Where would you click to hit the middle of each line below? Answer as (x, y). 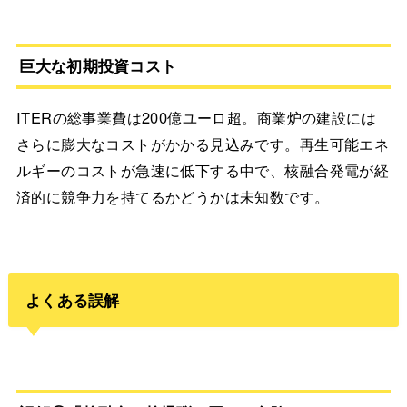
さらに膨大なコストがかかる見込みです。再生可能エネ (203, 144)
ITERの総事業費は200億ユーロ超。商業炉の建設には (196, 118)
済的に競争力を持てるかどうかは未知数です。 (173, 197)
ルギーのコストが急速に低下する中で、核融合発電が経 (203, 170)
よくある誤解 (72, 299)
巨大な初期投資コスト (98, 66)
